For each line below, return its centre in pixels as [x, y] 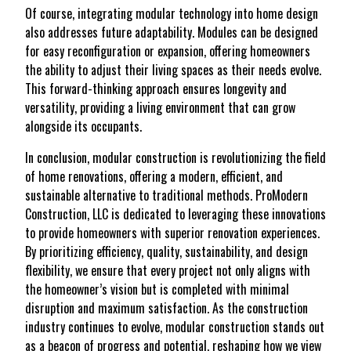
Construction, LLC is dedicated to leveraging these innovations [175, 214]
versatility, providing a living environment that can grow [160, 108]
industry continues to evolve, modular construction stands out [175, 327]
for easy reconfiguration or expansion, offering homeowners [168, 51]
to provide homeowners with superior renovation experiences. [172, 233]
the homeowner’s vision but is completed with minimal [157, 289]
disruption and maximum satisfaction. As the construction [166, 308]
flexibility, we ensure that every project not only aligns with [168, 271]
